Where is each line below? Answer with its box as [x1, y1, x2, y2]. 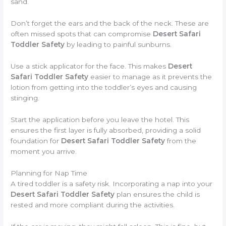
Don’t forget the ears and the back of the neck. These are [11, 19, 209, 28]
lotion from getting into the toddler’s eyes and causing [11, 83, 197, 92]
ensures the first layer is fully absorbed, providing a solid [11, 126, 201, 135]
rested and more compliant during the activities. [11, 200, 175, 209]
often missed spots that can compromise [11, 30, 153, 38]
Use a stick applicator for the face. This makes [11, 62, 168, 71]
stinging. [11, 94, 40, 102]
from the [165, 137, 197, 145]
